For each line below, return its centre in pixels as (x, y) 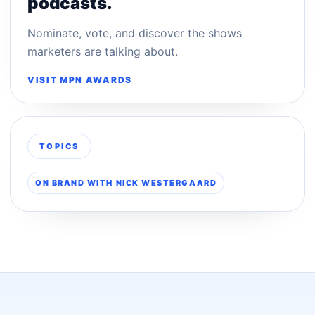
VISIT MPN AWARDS (80, 79)
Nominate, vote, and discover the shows (135, 33)
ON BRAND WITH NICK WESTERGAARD (126, 182)
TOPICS (59, 146)
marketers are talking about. (103, 51)
